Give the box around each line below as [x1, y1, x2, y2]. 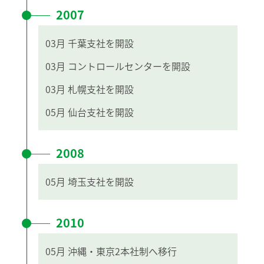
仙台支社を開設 [68, 104, 134, 119]
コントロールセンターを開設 [68, 58, 190, 73]
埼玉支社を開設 [68, 174, 134, 189]
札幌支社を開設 [68, 81, 134, 96]
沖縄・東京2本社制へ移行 [68, 243, 177, 258]
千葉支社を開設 [68, 35, 134, 50]
